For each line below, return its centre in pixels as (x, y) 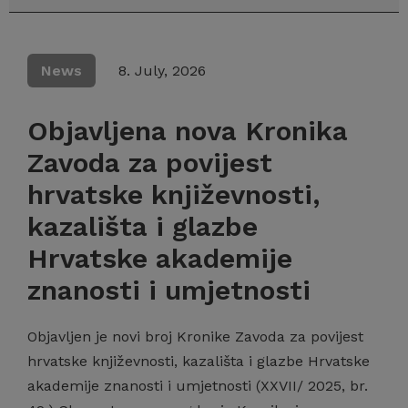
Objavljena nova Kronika (188, 131)
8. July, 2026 (162, 71)
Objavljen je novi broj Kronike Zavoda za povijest (195, 337)
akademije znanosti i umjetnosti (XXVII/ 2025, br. (198, 386)
